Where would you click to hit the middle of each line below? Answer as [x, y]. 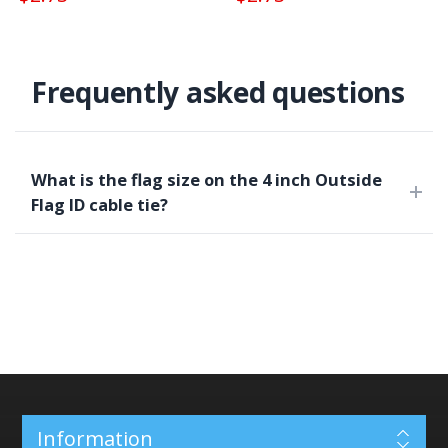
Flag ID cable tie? [99, 204]
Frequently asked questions [218, 91]
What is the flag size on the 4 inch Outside [206, 179]
